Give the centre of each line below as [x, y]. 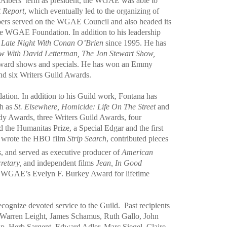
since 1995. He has [135, 43]
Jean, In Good [119, 163]
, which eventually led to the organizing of [92, 11]
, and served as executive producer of [61, 152]
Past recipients [147, 205]
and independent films [59, 163]
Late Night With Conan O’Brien [52, 43]
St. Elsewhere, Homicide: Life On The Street [85, 107]
